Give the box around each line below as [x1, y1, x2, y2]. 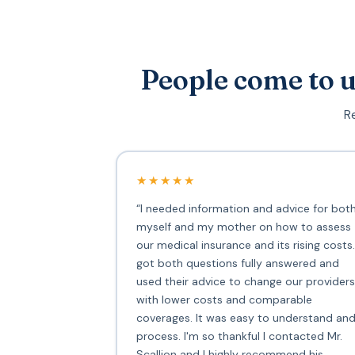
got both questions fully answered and [136, 255, 339, 270]
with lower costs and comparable [136, 292, 312, 307]
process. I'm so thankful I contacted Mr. [136, 328, 342, 343]
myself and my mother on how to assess [136, 219, 351, 234]
